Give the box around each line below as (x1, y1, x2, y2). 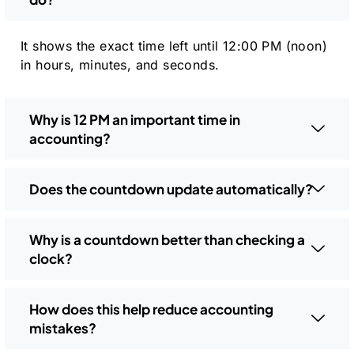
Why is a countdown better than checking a (29, 230, 305, 248)
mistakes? (29, 318, 96, 337)
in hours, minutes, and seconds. (21, 56, 220, 73)
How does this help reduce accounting (29, 299, 273, 318)
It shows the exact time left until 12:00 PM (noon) (21, 37, 327, 54)
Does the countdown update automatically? (29, 179, 313, 198)
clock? (29, 249, 73, 267)
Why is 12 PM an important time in (29, 110, 240, 128)
